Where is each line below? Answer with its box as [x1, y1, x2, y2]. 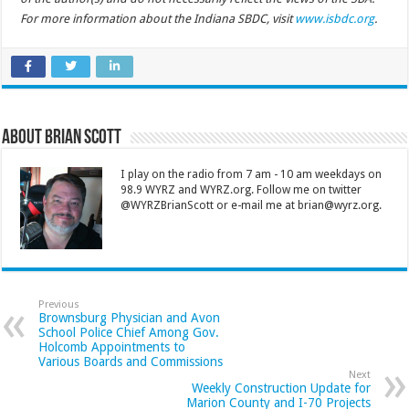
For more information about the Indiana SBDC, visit [20, 12, 296, 26]
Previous [38, 299, 80, 311]
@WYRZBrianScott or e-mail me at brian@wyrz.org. [121, 199, 383, 213]
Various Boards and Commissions [38, 354, 224, 370]
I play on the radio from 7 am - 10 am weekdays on [121, 168, 383, 182]
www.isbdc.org [295, 12, 375, 26]
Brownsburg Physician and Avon [38, 310, 221, 326]
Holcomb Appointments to [38, 340, 186, 355]
